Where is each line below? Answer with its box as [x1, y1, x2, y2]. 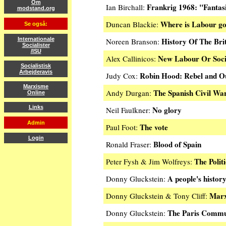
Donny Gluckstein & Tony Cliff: [106, 191, 209, 201]
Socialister [22, 42, 50, 48]
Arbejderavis [19, 69, 52, 75]
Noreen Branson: [106, 36, 161, 47]
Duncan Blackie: [106, 19, 160, 30]
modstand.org [17, 5, 55, 12]
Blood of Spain [153, 139, 201, 150]
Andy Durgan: [106, 88, 153, 98]
